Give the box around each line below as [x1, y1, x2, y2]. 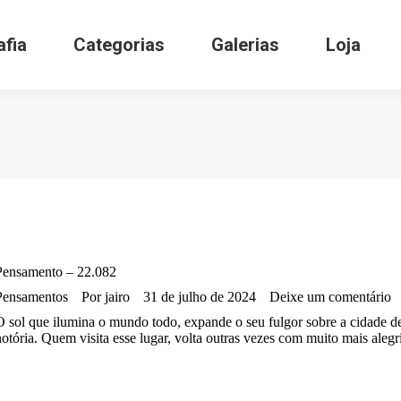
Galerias [211, 34, 279, 55]
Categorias [73, 34, 165, 55]
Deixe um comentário [269, 289, 391, 304]
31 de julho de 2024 [143, 289, 256, 304]
